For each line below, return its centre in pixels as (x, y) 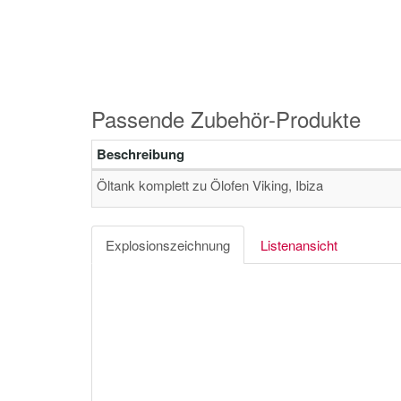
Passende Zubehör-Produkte (226, 119)
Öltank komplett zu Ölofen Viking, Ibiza (210, 185)
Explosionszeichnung (168, 245)
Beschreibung (141, 154)
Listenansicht (299, 245)
